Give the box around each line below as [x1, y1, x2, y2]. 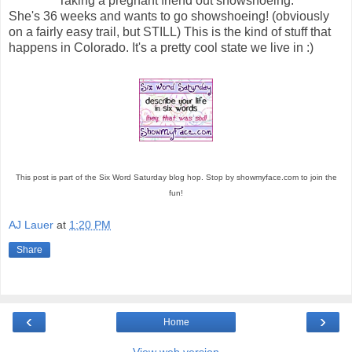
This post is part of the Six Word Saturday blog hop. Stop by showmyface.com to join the [15, 172, 337, 181]
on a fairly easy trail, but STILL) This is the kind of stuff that [9, 24, 331, 38]
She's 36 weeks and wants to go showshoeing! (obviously [9, 9, 329, 23]
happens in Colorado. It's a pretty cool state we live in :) [9, 40, 313, 54]
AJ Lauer [9, 218, 53, 232]
